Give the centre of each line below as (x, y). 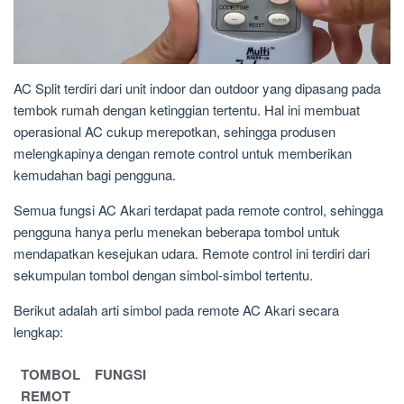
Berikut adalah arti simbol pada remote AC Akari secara (176, 309)
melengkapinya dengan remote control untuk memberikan (183, 152)
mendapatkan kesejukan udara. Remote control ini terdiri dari (192, 252)
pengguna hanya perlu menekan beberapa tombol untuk (177, 231)
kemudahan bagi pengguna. (95, 174)
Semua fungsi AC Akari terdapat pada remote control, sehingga (198, 209)
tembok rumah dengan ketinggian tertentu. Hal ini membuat (187, 109)
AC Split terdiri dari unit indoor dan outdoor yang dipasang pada (197, 87)
